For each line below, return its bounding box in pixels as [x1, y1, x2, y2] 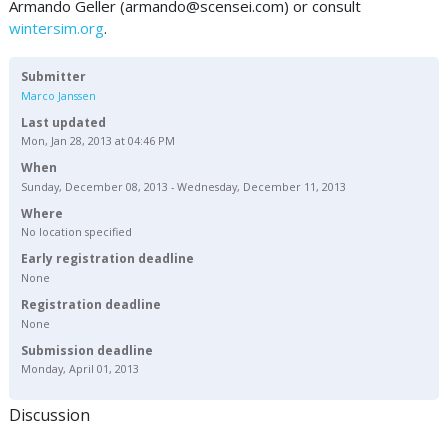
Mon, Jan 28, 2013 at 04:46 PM [21, 133, 175, 149]
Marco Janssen [21, 87, 96, 103]
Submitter [21, 68, 86, 85]
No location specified [21, 224, 132, 240]
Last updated [21, 113, 106, 131]
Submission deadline [21, 341, 153, 359]
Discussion [9, 404, 90, 427]
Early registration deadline [21, 250, 194, 268]
